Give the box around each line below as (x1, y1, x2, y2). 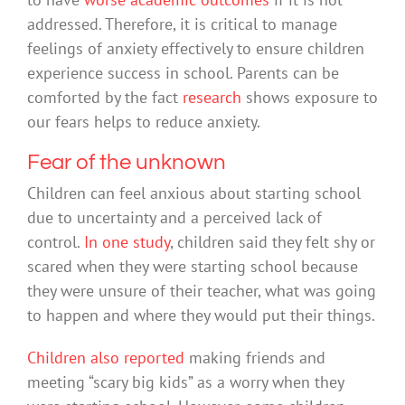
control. (27, 231, 84, 252)
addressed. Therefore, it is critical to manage (27, 14, 337, 35)
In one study (84, 231, 170, 252)
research (183, 87, 241, 108)
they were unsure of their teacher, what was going (27, 279, 376, 301)
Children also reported (27, 346, 184, 368)
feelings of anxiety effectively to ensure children (27, 38, 364, 60)
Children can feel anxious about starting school (27, 182, 361, 203)
